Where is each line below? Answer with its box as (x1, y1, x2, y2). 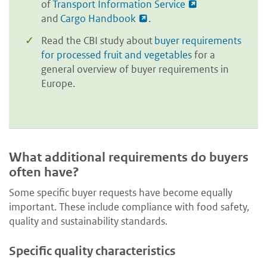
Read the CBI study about (41, 34, 154, 48)
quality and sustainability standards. (9, 215, 167, 228)
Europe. (41, 77, 75, 91)
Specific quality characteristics (9, 244, 175, 259)
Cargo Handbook (60, 11, 136, 25)
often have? (9, 164, 79, 181)
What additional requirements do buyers (9, 150, 249, 166)
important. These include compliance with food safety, (9, 200, 249, 214)
